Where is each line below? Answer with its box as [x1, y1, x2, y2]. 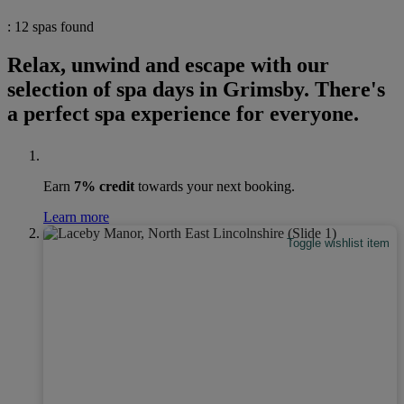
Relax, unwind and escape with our [7, 52, 329, 77]
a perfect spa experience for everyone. [7, 101, 359, 125]
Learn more [43, 208, 109, 225]
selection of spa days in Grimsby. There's [7, 77, 385, 101]
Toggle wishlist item [287, 236, 390, 251]
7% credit [74, 178, 134, 194]
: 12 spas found [7, 18, 94, 34]
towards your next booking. [134, 178, 295, 194]
